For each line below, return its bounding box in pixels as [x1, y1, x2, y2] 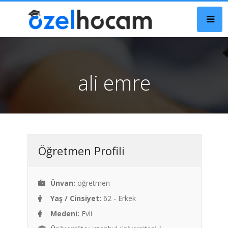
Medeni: [50, 209, 79, 218]
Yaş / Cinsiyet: [50, 193, 101, 203]
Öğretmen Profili [38, 143, 125, 158]
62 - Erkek [101, 193, 136, 203]
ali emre [77, 69, 151, 97]
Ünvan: [50, 178, 75, 188]
